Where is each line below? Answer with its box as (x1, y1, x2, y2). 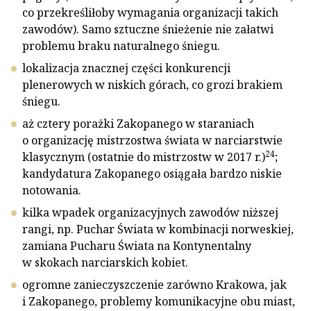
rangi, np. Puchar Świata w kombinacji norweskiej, (22, 221, 294, 237)
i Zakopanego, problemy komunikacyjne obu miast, (22, 294, 295, 309)
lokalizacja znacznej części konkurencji (22, 60, 230, 76)
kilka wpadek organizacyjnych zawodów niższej (22, 205, 278, 220)
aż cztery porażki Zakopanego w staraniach (22, 116, 254, 131)
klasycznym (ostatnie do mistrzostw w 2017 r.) (22, 149, 265, 165)
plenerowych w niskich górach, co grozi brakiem (22, 77, 283, 92)
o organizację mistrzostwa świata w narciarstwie (22, 133, 283, 148)
